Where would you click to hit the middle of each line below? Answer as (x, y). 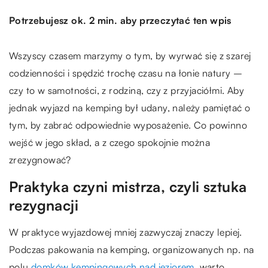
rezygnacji (44, 205)
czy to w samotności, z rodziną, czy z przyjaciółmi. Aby (127, 90)
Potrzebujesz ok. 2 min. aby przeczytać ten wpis (120, 20)
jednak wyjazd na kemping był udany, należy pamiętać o (130, 108)
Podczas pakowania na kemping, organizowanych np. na (132, 249)
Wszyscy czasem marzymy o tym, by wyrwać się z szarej (130, 56)
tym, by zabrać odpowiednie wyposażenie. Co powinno (128, 125)
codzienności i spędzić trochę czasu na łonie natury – (126, 73)
